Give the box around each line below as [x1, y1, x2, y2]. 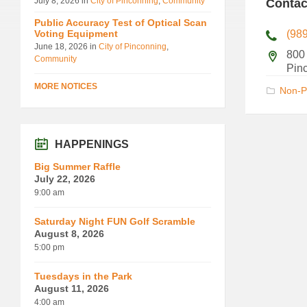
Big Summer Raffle [34, 160, 121, 172]
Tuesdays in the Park [34, 270, 132, 282]
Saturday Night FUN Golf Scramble [34, 215, 195, 227]
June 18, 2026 [34, 41, 90, 51]
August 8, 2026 [34, 228, 104, 239]
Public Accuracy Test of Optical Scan [34, 16, 207, 28]
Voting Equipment [34, 27, 118, 39]
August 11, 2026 [34, 282, 109, 294]
